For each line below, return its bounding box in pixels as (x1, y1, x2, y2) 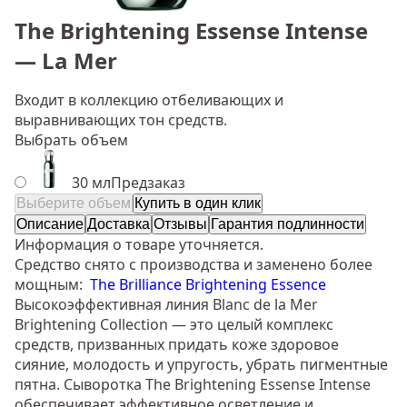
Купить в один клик (134, 195, 261, 212)
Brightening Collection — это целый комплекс (15, 314, 333, 335)
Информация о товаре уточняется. (15, 234, 263, 255)
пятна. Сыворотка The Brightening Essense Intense (15, 374, 371, 395)
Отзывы (154, 216, 207, 233)
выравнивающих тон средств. (15, 110, 227, 131)
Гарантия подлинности (211, 216, 364, 233)
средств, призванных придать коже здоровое (15, 334, 339, 355)
